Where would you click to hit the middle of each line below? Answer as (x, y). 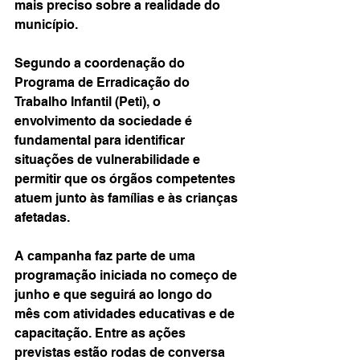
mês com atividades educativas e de (126, 314)
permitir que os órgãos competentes (127, 179)
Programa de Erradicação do (104, 82)
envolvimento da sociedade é (105, 121)
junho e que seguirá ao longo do (115, 295)
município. (46, 25)
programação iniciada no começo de (127, 275)
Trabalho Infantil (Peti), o (89, 102)
